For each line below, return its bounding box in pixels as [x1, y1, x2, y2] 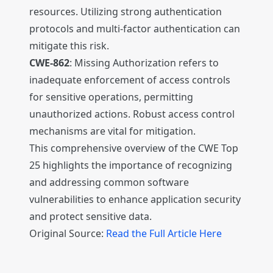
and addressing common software [29, 175, 189, 190]
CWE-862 [29, 56, 69, 70]
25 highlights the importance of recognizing [29, 158, 232, 172]
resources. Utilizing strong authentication [29, 5, 222, 19]
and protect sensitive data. [29, 210, 152, 224]
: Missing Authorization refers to [69, 56, 219, 70]
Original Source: [29, 227, 106, 241]
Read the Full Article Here [106, 227, 222, 241]
